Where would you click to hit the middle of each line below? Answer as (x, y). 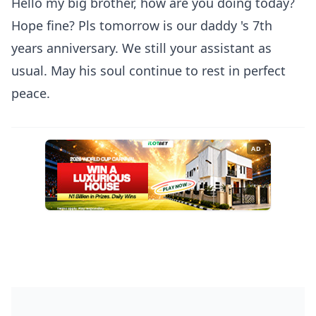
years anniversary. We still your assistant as (141, 48)
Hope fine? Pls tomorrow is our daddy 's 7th (142, 25)
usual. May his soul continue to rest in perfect (148, 71)
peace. (31, 93)
